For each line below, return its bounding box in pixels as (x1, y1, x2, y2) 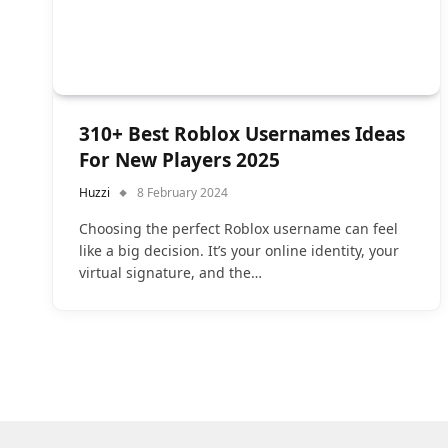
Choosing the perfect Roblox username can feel (79, 218, 398, 238)
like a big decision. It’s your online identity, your (79, 240, 399, 260)
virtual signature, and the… (79, 262, 262, 282)
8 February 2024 (137, 183, 228, 201)
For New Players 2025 (79, 146, 280, 173)
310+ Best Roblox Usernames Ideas (79, 120, 405, 147)
